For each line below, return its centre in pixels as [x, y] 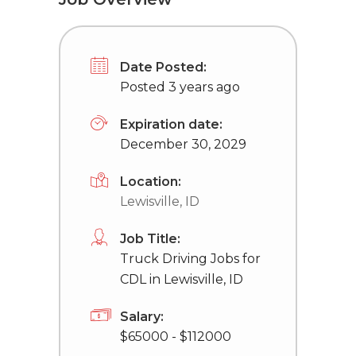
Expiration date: [171, 124]
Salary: [142, 317]
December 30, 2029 [183, 144]
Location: [151, 182]
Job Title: [150, 239]
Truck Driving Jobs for [190, 259]
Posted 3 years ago [180, 87]
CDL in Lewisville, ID [182, 279]
